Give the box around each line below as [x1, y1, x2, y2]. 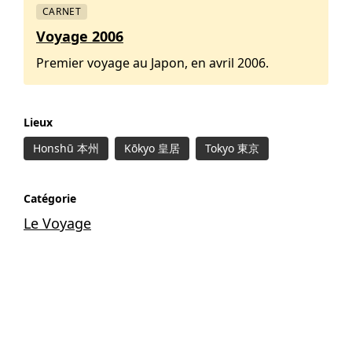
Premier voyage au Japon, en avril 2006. [36, 53, 269, 71]
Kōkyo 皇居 [124, 141, 180, 156]
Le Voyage [24, 213, 91, 233]
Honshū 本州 [33, 141, 99, 156]
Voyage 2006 [36, 26, 123, 46]
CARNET [42, 4, 82, 18]
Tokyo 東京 [205, 141, 259, 156]
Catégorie [24, 190, 76, 206]
